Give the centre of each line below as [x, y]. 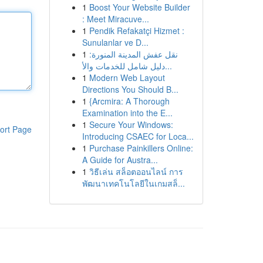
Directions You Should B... [130, 89]
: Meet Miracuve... [115, 19]
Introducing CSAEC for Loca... [138, 136]
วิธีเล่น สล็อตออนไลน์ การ [136, 171]
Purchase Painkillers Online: [141, 148]
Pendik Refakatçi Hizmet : [136, 31]
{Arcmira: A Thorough [129, 101]
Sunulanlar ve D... [115, 42]
